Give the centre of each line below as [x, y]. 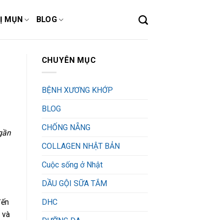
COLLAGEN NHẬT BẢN [81, 146]
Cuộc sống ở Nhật [72, 165]
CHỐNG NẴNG [66, 127]
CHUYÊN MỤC [69, 60]
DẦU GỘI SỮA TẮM [74, 183]
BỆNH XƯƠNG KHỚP [77, 90]
